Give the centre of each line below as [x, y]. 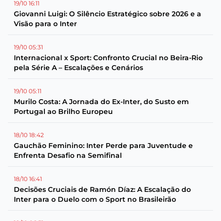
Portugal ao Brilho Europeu [63, 111]
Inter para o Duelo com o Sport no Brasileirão [95, 199]
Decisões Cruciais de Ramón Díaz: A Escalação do [102, 189]
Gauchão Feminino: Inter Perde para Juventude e [103, 146]
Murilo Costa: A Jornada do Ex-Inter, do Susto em [101, 102]
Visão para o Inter [45, 24]
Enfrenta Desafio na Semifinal [68, 155]
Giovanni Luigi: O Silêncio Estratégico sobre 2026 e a [108, 14]
